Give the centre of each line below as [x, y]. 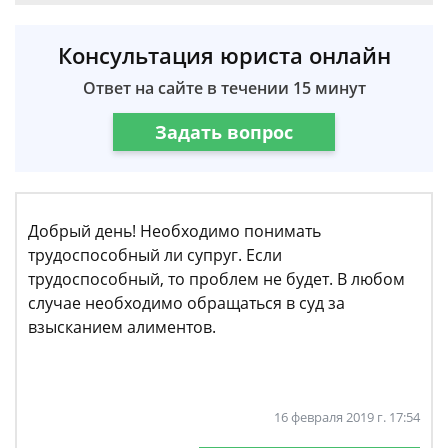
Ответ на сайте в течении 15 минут [224, 88]
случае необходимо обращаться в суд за [186, 303]
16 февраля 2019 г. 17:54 [347, 417]
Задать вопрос [224, 131]
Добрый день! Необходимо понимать [174, 231]
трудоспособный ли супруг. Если [155, 255]
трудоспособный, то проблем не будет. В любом [216, 279]
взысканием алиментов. [122, 327]
